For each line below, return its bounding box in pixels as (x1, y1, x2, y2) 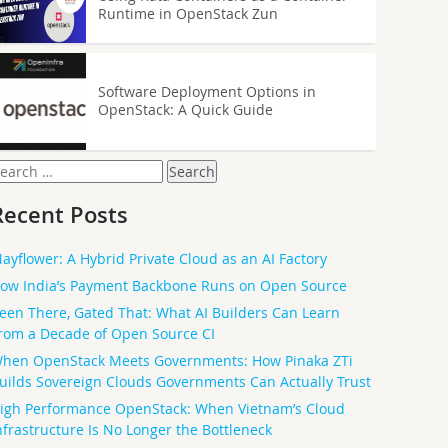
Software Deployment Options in (97, 82, 316, 102)
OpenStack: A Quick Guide (97, 100, 273, 120)
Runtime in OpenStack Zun (97, 3, 278, 23)
